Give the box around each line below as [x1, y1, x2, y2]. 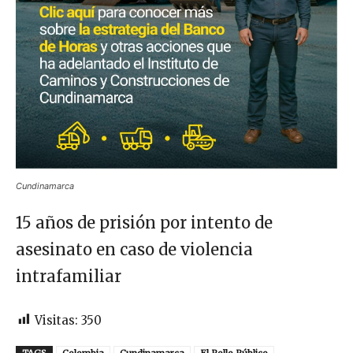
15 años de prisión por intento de [16, 212, 273, 232]
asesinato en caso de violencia [16, 239, 253, 259]
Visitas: [35, 312, 78, 328]
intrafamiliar [16, 266, 121, 286]
